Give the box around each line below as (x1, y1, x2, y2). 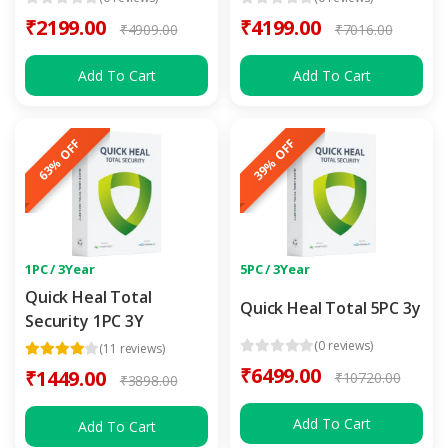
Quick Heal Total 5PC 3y (240, 296, 421, 319)
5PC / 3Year (240, 260, 310, 279)
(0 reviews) (314, 336, 373, 354)
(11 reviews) (99, 339, 165, 357)
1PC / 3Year (25, 260, 95, 279)
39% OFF (250, 135, 300, 185)
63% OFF (35, 135, 85, 185)
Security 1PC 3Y (25, 310, 144, 333)
